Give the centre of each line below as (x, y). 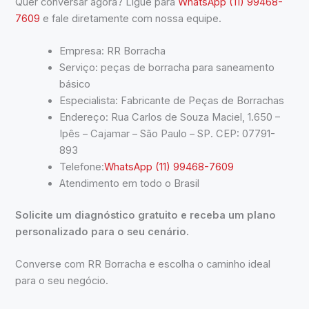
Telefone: (82, 167)
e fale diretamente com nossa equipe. (131, 18)
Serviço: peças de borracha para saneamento (167, 68)
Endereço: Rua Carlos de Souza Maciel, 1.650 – (170, 118)
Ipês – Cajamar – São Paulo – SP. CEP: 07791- (168, 134)
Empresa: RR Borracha (113, 51)
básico (75, 84)
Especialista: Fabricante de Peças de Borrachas (172, 101)
